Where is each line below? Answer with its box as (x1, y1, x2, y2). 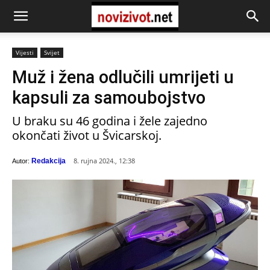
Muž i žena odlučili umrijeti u (12, 67, 234, 87)
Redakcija (31, 156, 66, 165)
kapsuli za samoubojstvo (12, 87, 206, 108)
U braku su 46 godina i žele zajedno (12, 113, 207, 129)
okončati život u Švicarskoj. (12, 127, 162, 143)
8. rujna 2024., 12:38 (74, 156, 135, 166)
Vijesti (16, 48, 34, 57)
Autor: (12, 157, 30, 165)
